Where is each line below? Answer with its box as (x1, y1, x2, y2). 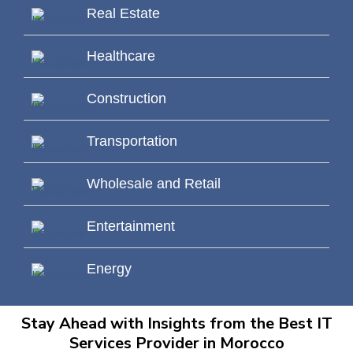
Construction (87, 91, 166, 107)
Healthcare (87, 48, 155, 65)
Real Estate (87, 6, 160, 22)
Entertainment (87, 218, 175, 235)
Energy (87, 261, 132, 277)
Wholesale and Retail (87, 176, 221, 192)
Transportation (87, 133, 177, 150)
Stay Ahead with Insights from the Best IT (20, 313, 333, 335)
